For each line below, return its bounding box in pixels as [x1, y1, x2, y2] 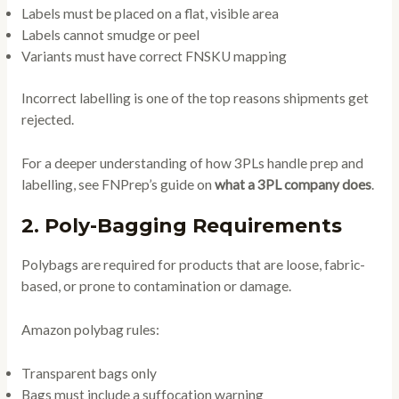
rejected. [20, 110, 74, 127]
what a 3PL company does [214, 175, 371, 192]
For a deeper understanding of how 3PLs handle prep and [20, 154, 363, 171]
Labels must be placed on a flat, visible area [20, 4, 279, 21]
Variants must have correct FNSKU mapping [20, 47, 287, 64]
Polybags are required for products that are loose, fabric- [20, 256, 365, 273]
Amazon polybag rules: [20, 322, 159, 338]
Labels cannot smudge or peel [20, 26, 199, 43]
